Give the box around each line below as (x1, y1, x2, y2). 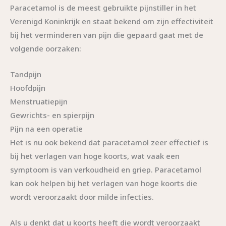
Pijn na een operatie (10, 123, 83, 134)
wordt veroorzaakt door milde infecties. (10, 191, 154, 202)
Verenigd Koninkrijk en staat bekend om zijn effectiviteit (10, 16, 213, 26)
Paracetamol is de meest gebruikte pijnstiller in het (10, 2, 196, 13)
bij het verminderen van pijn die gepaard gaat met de (10, 29, 203, 40)
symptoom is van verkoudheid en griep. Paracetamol (10, 164, 201, 175)
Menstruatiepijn (10, 96, 68, 106)
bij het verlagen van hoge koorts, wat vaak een (10, 150, 180, 161)
